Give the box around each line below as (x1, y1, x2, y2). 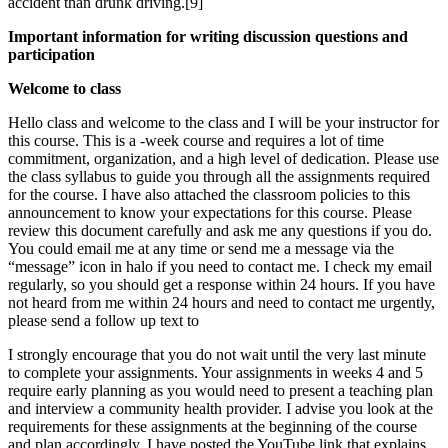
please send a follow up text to (8, 311, 199, 329)
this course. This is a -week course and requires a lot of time (8, 131, 384, 149)
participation (8, 45, 95, 63)
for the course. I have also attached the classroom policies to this (8, 185, 410, 203)
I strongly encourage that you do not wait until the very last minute (8, 345, 426, 363)
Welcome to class (8, 79, 121, 97)
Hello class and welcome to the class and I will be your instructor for (8, 113, 439, 131)
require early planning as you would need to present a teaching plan (8, 381, 433, 399)
